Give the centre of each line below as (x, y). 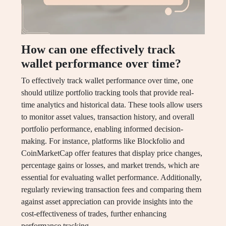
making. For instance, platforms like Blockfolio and (103, 141)
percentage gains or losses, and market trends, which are (110, 165)
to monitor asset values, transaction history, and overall (108, 117)
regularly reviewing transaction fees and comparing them (111, 190)
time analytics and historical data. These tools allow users (112, 105)
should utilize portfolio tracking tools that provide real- (107, 93)
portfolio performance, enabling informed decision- (102, 129)
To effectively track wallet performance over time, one (107, 81)
